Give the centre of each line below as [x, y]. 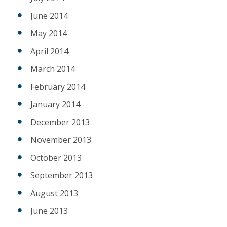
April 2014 [49, 51]
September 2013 [62, 176]
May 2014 [49, 34]
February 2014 [58, 87]
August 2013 [54, 193]
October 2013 [56, 158]
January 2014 [55, 105]
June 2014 [49, 16]
